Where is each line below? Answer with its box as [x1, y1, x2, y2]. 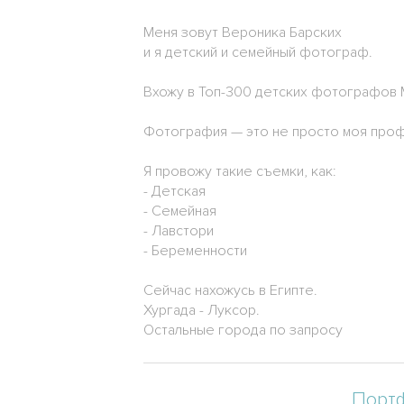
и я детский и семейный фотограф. [143, 43, 372, 61]
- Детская [143, 182, 206, 200]
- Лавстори [143, 222, 214, 240]
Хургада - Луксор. [143, 301, 260, 319]
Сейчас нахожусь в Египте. [143, 281, 317, 299]
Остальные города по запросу [143, 321, 343, 339]
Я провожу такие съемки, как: [143, 162, 336, 180]
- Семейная [143, 202, 216, 220]
